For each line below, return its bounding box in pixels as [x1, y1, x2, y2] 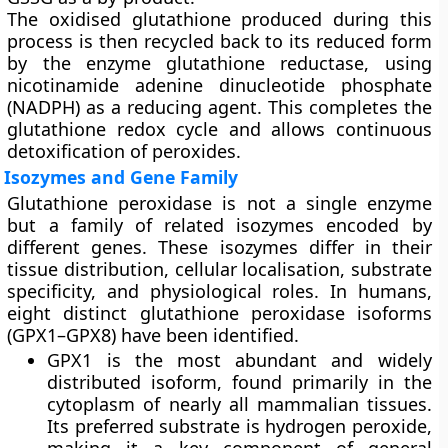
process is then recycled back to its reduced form [7, 29, 432, 53]
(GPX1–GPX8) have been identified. [7, 323, 300, 347]
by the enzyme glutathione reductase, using [7, 51, 432, 75]
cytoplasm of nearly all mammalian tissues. [47, 392, 432, 416]
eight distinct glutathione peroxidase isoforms [7, 301, 432, 325]
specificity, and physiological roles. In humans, [7, 279, 432, 303]
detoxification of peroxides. [7, 139, 242, 163]
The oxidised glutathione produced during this [7, 7, 432, 31]
